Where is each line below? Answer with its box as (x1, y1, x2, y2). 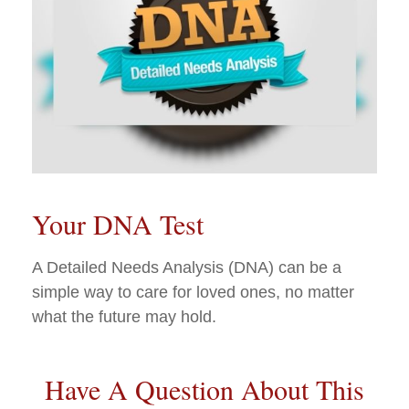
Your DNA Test (32, 204, 204, 242)
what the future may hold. (32, 307, 216, 326)
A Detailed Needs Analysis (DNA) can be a (32, 257, 341, 277)
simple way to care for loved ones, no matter (32, 282, 354, 301)
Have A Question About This (45, 370, 364, 407)
